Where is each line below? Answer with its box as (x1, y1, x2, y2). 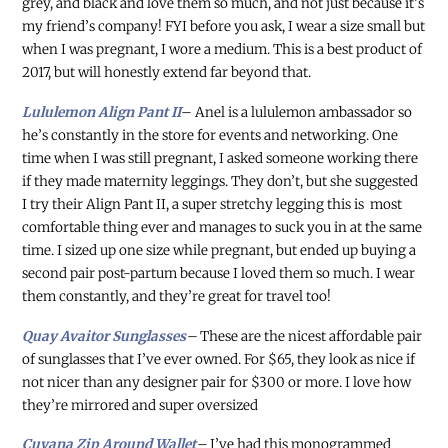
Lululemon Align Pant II (22, 103, 182, 121)
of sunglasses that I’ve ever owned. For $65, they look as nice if (22, 350, 416, 368)
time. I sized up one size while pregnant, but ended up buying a (22, 241, 417, 259)
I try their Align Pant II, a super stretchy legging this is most (22, 195, 403, 213)
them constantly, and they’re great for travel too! (22, 287, 332, 305)
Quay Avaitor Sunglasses (22, 327, 187, 345)
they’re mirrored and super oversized (22, 396, 259, 414)
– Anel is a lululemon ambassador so (181, 103, 413, 121)
